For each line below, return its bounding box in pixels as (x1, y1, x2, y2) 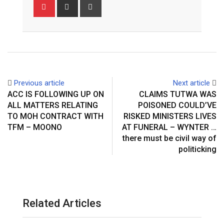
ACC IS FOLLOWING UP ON (7, 89, 104, 99)
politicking (178, 144, 216, 154)
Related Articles (22, 196, 101, 209)
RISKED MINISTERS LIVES (123, 111, 216, 121)
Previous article (14, 78, 64, 87)
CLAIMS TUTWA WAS (139, 89, 216, 99)
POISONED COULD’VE (138, 100, 216, 110)
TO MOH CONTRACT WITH (7, 111, 103, 121)
